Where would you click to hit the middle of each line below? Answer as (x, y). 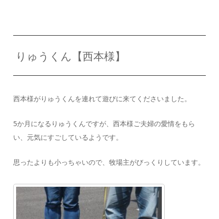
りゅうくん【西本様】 (70, 55)
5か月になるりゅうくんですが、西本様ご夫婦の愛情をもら (104, 123)
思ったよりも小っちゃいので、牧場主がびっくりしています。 (109, 162)
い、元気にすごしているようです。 (68, 137)
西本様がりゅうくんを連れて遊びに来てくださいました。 (102, 98)
